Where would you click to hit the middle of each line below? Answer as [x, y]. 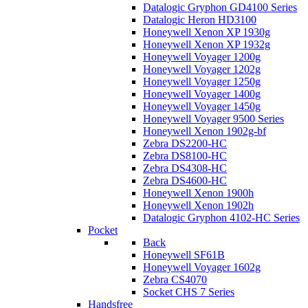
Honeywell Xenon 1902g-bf [205, 131]
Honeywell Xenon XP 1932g [207, 44]
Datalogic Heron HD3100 [200, 20]
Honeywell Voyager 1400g [202, 94]
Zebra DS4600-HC [185, 180]
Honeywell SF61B [184, 255]
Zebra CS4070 [175, 279]
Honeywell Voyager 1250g [202, 81]
